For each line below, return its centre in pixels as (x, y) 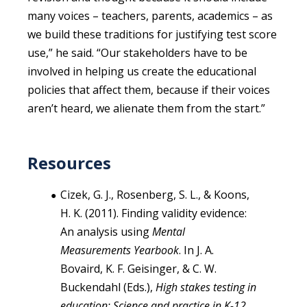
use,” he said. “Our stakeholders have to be (137, 52)
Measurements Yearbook (120, 250)
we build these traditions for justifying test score (152, 34)
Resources (69, 162)
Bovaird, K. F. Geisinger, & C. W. (138, 268)
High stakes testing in (206, 287)
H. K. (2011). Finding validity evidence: (153, 213)
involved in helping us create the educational (142, 71)
